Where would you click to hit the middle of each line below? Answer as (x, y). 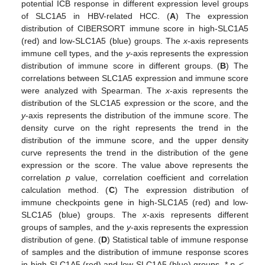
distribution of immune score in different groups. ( (121, 65)
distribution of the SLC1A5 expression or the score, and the (135, 103)
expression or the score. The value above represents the (135, 165)
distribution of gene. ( (61, 239)
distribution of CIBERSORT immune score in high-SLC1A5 (135, 28)
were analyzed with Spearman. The (94, 90)
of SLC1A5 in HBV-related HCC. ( (96, 16)
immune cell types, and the (74, 53)
